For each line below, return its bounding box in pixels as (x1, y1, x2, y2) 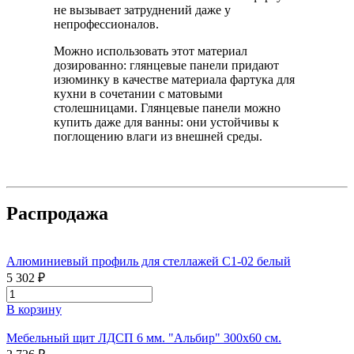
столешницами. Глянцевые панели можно (54, 100, 281, 115)
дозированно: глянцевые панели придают (54, 58, 279, 72)
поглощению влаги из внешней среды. (54, 129, 262, 143)
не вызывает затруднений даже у (54, 2, 231, 17)
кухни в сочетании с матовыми (54, 86, 223, 100)
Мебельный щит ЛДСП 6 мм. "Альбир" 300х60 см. (6, 331, 281, 345)
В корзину (6, 303, 62, 317)
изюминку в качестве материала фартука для (54, 72, 295, 86)
